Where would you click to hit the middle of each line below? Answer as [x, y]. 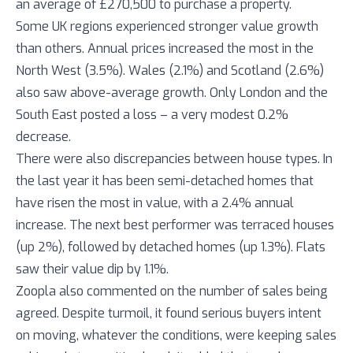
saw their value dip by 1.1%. [92, 269]
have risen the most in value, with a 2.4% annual [155, 203]
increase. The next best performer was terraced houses [175, 225]
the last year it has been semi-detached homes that [165, 181]
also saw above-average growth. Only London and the [172, 93]
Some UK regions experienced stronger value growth [167, 26]
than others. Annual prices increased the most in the [165, 48]
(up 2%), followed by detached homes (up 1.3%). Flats [171, 247]
